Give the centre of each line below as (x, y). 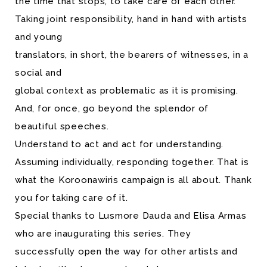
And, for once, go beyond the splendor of (112, 108)
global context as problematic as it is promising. (128, 91)
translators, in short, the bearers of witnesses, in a (132, 55)
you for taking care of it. (72, 198)
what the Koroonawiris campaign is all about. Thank (133, 180)
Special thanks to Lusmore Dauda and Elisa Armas (131, 216)
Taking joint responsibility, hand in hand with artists (131, 19)
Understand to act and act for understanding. (119, 144)
